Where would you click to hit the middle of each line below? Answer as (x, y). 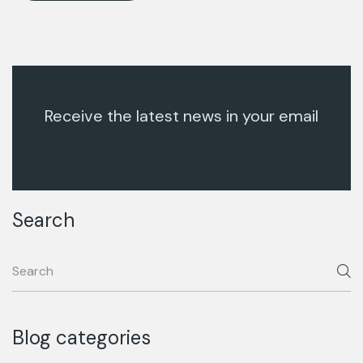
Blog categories (81, 338)
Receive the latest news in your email (181, 116)
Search (43, 220)
